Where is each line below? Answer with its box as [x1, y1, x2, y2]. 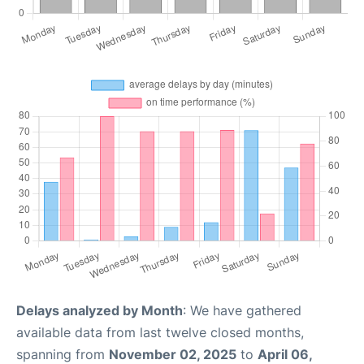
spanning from [16, 346, 109, 362]
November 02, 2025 [109, 346, 236, 362]
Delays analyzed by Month [16, 302, 183, 318]
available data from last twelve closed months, [16, 324, 304, 340]
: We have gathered [183, 302, 301, 318]
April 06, [258, 346, 312, 362]
